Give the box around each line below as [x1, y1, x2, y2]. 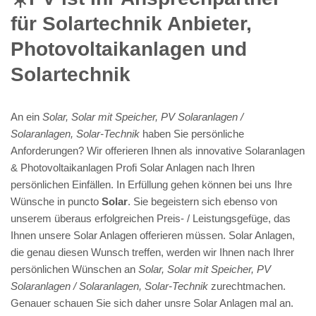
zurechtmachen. [208, 279, 286, 292]
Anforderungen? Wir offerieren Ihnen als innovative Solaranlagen [11, 144, 305, 157]
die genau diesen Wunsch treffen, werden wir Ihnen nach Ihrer [11, 245, 294, 258]
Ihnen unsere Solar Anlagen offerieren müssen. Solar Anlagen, [11, 229, 295, 241]
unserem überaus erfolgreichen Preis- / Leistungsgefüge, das [11, 212, 291, 224]
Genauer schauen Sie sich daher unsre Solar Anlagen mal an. [11, 296, 293, 309]
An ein [11, 110, 42, 123]
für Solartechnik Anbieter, [11, 12, 252, 35]
